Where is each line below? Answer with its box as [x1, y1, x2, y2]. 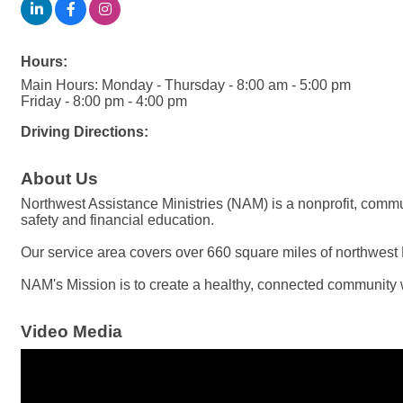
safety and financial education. [21, 212, 214, 228]
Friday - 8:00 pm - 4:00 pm [21, 94, 187, 109]
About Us [21, 169, 98, 188]
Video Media [21, 322, 122, 341]
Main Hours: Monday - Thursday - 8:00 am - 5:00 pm [21, 77, 351, 93]
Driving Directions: [21, 124, 148, 139]
